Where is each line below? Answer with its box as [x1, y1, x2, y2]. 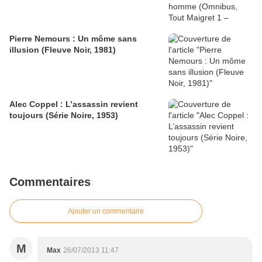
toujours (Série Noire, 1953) [9, 111, 118, 120]
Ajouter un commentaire [68, 207, 144, 216]
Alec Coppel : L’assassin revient [9, 99, 138, 109]
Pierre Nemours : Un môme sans [9, 34, 137, 44]
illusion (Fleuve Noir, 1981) [9, 45, 116, 55]
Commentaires [9, 175, 91, 189]
